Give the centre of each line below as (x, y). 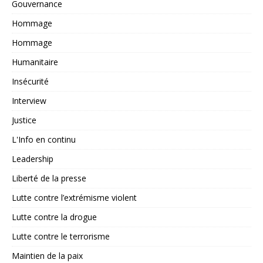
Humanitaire (35, 62)
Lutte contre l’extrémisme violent (74, 198)
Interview (29, 101)
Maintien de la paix (47, 256)
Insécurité (30, 82)
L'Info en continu (44, 140)
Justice (24, 120)
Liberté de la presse (49, 178)
